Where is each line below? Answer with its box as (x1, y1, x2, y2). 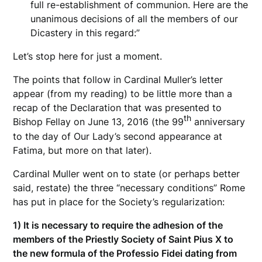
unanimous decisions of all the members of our (30, 13, 239, 25)
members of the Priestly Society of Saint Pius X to (13, 233, 234, 246)
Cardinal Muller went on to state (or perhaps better (13, 168, 240, 180)
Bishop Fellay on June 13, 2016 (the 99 (13, 116, 184, 128)
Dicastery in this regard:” (30, 27, 140, 39)
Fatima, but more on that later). (13, 144, 152, 157)
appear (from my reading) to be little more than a (13, 88, 233, 100)
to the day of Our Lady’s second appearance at (13, 130, 223, 143)
